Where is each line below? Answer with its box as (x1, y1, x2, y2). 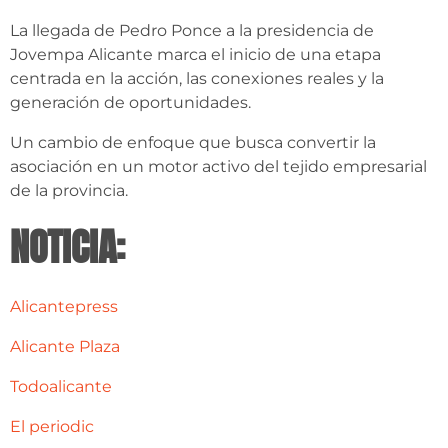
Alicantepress (10, 297, 118, 317)
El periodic (10, 417, 94, 437)
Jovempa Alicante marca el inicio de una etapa (10, 45, 381, 65)
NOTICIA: (10, 218, 125, 277)
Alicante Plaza (10, 337, 120, 357)
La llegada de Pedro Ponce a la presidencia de (10, 21, 374, 41)
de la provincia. (10, 181, 128, 201)
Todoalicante (10, 377, 112, 397)
